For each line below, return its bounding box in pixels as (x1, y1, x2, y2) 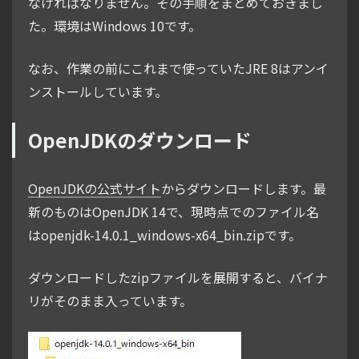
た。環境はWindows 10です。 (28, 16, 201, 36)
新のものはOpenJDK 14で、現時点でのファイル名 (28, 202, 319, 222)
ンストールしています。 (28, 82, 167, 102)
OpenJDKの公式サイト (28, 179, 161, 199)
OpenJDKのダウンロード (28, 126, 252, 155)
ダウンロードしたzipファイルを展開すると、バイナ (28, 268, 328, 288)
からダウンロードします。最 (161, 179, 326, 199)
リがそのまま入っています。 (28, 291, 192, 311)
